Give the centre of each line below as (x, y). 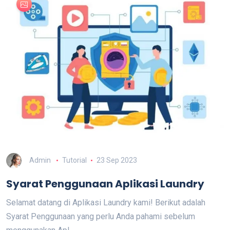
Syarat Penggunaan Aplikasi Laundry (105, 184)
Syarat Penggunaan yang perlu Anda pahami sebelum (101, 217)
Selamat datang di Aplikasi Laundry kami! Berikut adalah (106, 203)
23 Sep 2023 (117, 160)
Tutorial (74, 160)
